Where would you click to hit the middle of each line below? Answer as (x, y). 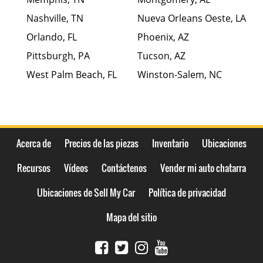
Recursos (34, 168)
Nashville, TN (55, 18)
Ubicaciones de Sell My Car (86, 193)
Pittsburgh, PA (58, 56)
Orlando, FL (52, 37)
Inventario (170, 144)
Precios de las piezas (102, 144)
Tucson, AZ (161, 56)
